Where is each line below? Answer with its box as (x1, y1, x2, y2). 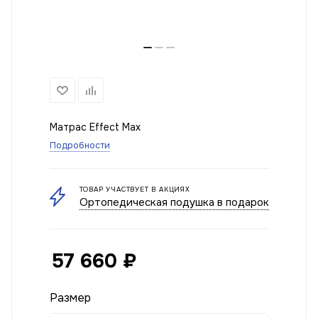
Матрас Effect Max (49, 121, 141, 133)
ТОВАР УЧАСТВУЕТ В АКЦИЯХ (79, 185, 190, 194)
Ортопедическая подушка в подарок (79, 196, 269, 209)
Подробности (49, 140, 110, 151)
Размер (49, 290, 91, 305)
